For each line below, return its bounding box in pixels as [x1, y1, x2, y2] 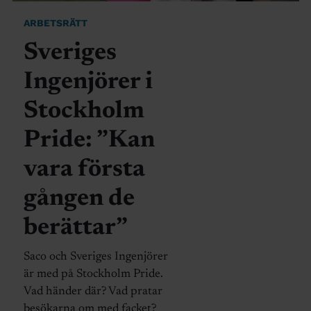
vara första [23, 158, 145, 183]
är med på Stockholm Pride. [23, 269, 163, 281]
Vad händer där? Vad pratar [23, 286, 162, 299]
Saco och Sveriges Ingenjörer [23, 251, 168, 264]
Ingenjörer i [23, 70, 153, 95]
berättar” [23, 216, 128, 241]
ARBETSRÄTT [23, 17, 87, 29]
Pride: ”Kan [23, 128, 155, 153]
